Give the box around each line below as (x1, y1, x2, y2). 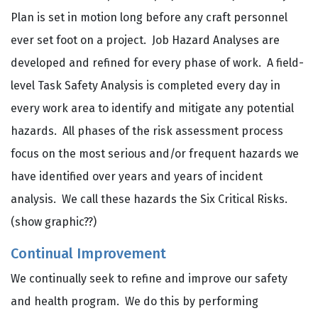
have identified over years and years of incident (11, 169, 263, 183)
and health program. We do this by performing (11, 294, 258, 308)
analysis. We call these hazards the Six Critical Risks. (11, 192, 290, 206)
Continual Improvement (11, 244, 166, 262)
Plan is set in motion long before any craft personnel (11, 10, 287, 24)
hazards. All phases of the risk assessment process (11, 124, 283, 138)
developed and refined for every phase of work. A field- (11, 55, 304, 70)
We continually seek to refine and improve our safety (11, 271, 287, 285)
